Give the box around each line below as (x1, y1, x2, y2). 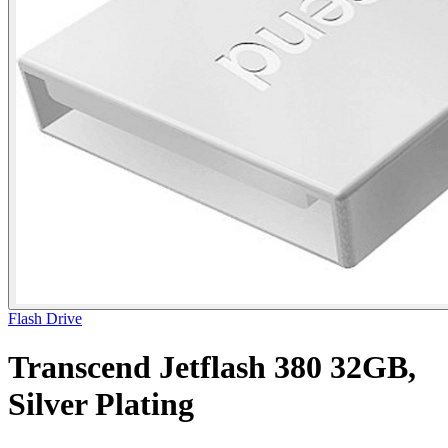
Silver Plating (8, 386, 194, 423)
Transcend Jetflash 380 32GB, (8, 349, 416, 386)
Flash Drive (8, 310, 82, 327)
